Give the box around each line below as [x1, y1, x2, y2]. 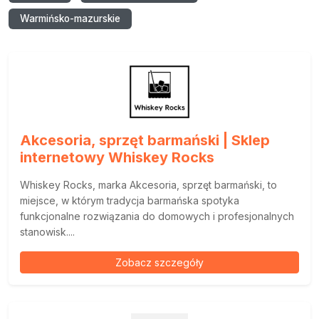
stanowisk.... [20, 226, 75, 238]
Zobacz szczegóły [115, 256, 204, 268]
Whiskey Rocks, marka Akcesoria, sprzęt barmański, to [20, 179, 277, 191]
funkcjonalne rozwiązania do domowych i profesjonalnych [20, 210, 294, 222]
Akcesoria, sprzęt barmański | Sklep [20, 132, 270, 149]
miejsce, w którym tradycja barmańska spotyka [20, 194, 239, 206]
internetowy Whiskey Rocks [20, 149, 214, 166]
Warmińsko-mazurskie [20, 13, 120, 24]
